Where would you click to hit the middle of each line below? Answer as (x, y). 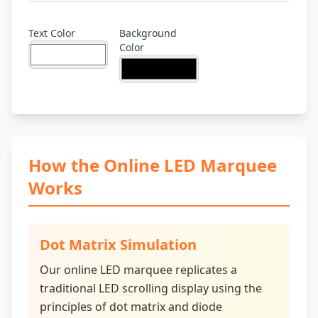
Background (148, 33)
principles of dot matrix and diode (131, 307)
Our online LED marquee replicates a (138, 270)
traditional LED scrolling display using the (151, 288)
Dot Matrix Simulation (118, 245)
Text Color (52, 33)
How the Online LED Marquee (153, 165)
